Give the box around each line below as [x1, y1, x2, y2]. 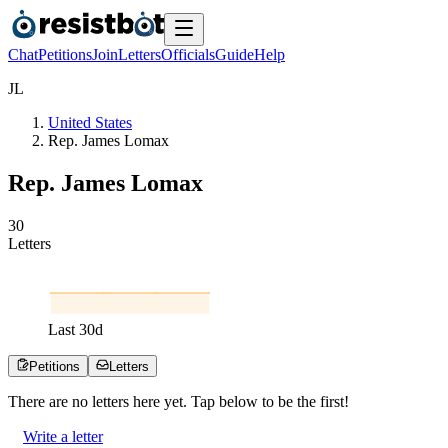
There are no [8, 392, 92, 410]
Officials [161, 46, 215, 63]
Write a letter [23, 427, 103, 445]
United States [48, 114, 132, 131]
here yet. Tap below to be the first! [129, 392, 349, 410]
